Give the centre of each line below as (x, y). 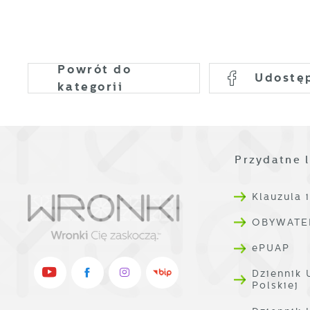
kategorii (91, 86)
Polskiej (275, 285)
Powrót (86, 69)
